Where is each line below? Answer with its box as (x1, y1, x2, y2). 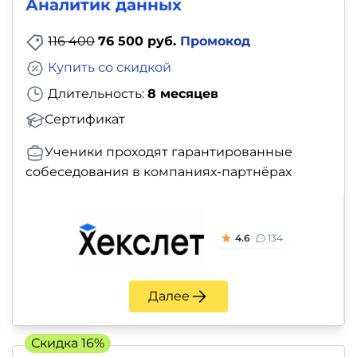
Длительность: (45, 85, 147, 101)
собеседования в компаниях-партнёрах (25, 164, 292, 180)
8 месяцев (147, 85, 218, 101)
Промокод (180, 33, 250, 49)
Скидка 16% (31, 335, 104, 351)
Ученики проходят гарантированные (45, 144, 292, 160)
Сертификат (45, 112, 125, 127)
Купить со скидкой (48, 59, 171, 75)
